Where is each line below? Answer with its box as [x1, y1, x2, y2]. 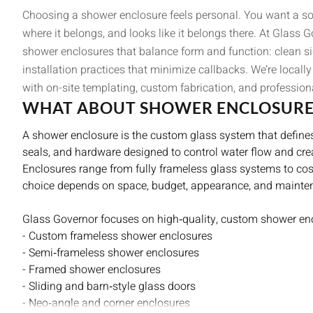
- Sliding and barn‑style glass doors [22, 277, 196, 295]
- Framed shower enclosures [22, 261, 161, 278]
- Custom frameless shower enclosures [22, 227, 212, 245]
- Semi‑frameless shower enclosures [22, 244, 199, 261]
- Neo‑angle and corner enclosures [22, 294, 190, 312]
